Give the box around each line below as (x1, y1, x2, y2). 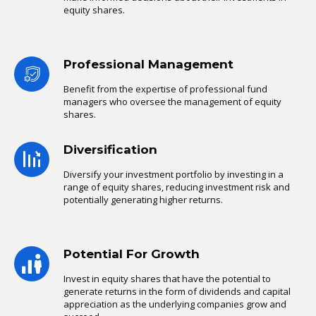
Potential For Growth (63, 247, 200, 262)
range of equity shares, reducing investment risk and (63, 181, 290, 194)
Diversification (63, 142, 157, 157)
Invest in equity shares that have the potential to (63, 272, 271, 286)
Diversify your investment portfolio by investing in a (63, 168, 284, 181)
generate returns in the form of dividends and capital (63, 285, 291, 298)
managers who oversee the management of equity (63, 95, 281, 109)
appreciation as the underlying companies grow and (63, 298, 286, 311)
